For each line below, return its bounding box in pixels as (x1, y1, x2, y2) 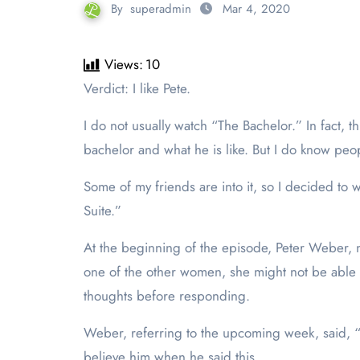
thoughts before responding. (84, 286, 254, 305)
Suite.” (84, 201, 121, 220)
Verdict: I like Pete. (92, 79, 190, 98)
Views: (104, 55, 143, 74)
